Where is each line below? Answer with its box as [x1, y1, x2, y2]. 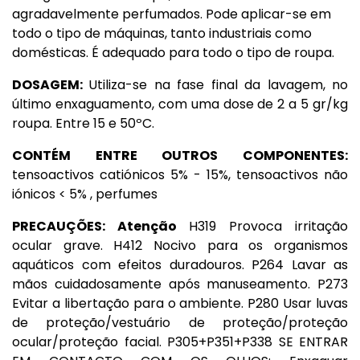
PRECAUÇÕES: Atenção [12, 217, 189, 235]
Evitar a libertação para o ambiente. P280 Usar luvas [12, 294, 348, 313]
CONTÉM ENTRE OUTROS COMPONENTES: [12, 146, 348, 165]
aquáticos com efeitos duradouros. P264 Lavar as [12, 256, 348, 274]
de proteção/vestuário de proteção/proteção [12, 313, 348, 332]
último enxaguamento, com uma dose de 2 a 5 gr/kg [12, 95, 348, 113]
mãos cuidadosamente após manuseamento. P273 [12, 275, 348, 293]
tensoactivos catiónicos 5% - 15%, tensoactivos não [12, 166, 348, 184]
